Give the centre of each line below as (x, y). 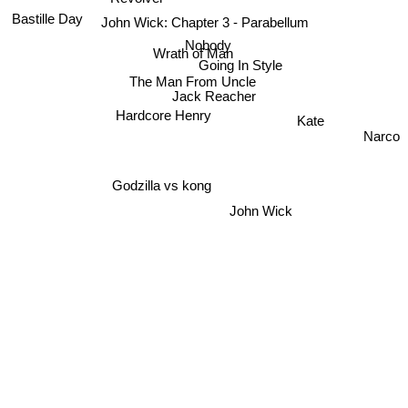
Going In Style (241, 66)
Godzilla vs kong (161, 186)
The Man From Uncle (192, 81)
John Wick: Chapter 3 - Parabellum (205, 22)
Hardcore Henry (163, 117)
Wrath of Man (193, 54)
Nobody (209, 44)
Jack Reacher (214, 97)
